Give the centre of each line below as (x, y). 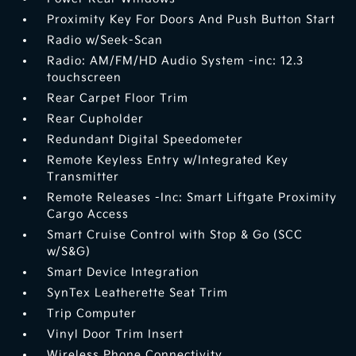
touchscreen (85, 78)
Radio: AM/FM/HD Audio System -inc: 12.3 (176, 61)
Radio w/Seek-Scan (105, 41)
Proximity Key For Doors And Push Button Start (192, 20)
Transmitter (83, 177)
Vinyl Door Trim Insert (116, 335)
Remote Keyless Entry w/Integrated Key (168, 161)
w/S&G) (69, 252)
